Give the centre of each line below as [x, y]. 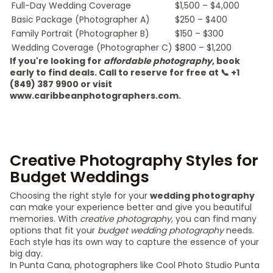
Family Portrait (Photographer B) [80, 34]
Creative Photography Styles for [134, 161]
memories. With [45, 219]
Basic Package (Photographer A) [81, 19]
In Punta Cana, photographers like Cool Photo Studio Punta [135, 265]
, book [226, 61]
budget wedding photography [161, 230]
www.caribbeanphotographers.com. [95, 96]
